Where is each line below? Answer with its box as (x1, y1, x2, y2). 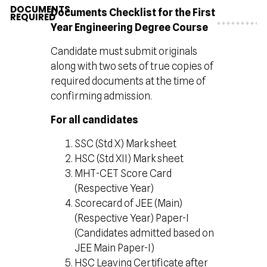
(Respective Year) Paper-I (74, 212, 190, 224)
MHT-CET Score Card (74, 167, 172, 179)
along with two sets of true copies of (51, 60, 214, 72)
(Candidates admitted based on (74, 227, 215, 239)
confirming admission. (51, 90, 153, 102)
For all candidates (51, 114, 139, 126)
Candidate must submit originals (51, 45, 198, 57)
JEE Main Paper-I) (74, 242, 155, 254)
